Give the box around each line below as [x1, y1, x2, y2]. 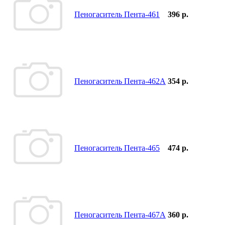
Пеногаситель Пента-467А [74, 210, 166, 219]
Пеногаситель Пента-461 [74, 10, 160, 19]
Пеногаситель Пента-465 [74, 143, 160, 152]
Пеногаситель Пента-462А [74, 76, 166, 85]
